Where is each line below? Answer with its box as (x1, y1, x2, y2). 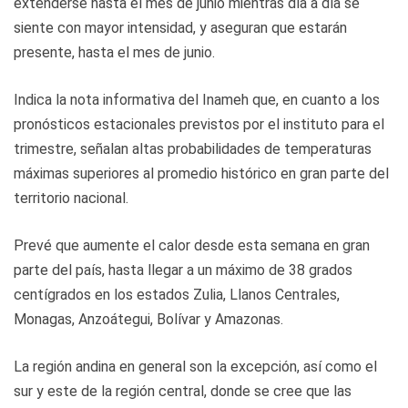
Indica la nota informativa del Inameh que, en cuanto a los (14, 90, 380, 108)
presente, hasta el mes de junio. (14, 43, 215, 61)
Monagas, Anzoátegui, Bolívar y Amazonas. (14, 310, 283, 328)
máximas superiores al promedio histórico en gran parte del (14, 164, 389, 182)
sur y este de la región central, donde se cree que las (14, 382, 352, 400)
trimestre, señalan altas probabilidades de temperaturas (14, 139, 372, 158)
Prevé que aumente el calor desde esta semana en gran (14, 236, 370, 254)
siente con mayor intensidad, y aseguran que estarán (14, 18, 347, 36)
